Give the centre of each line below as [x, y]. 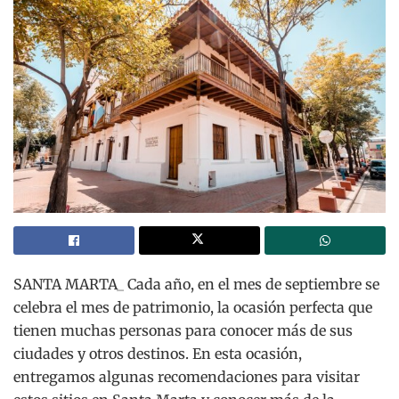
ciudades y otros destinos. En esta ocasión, [158, 354]
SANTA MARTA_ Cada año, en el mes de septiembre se [196, 285]
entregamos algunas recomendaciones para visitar [187, 377]
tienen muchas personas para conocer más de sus [183, 331]
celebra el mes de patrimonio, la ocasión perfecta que [193, 308]
